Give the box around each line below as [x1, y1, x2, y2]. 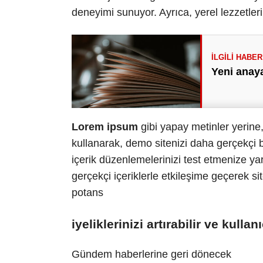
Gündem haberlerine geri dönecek [72, 248, 231, 261]
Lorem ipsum [72, 120, 138, 133]
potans [72, 186, 103, 198]
